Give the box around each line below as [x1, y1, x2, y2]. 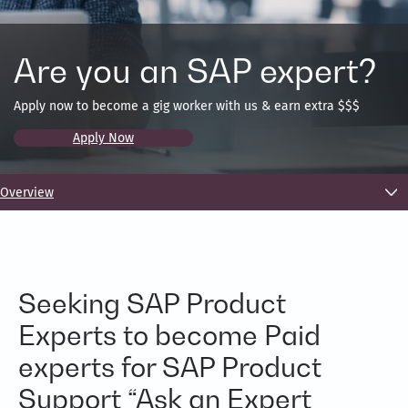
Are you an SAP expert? [14, 51, 376, 90]
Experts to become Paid [18, 319, 321, 352]
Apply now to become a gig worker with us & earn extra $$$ [14, 98, 360, 114]
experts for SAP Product [18, 351, 321, 383]
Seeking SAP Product [18, 287, 286, 320]
